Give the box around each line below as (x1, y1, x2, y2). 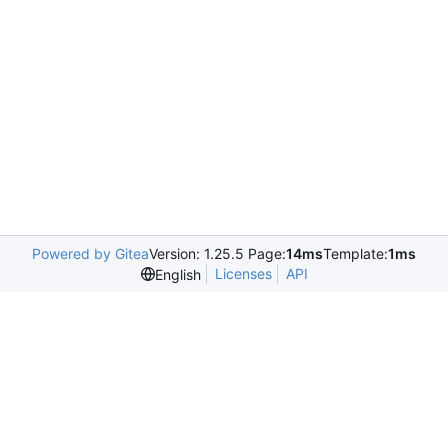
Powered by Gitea (32, 245, 149, 262)
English (154, 265, 201, 283)
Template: (323, 245, 388, 262)
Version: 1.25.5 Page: (149, 245, 286, 262)
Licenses (214, 265, 272, 282)
